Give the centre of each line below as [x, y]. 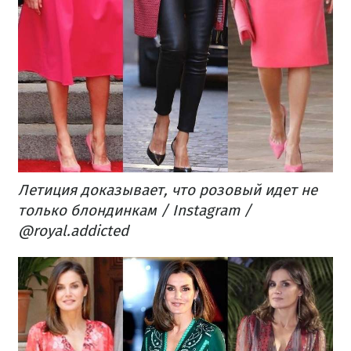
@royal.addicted [73, 231]
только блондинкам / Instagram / [135, 211]
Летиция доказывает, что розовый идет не [168, 190]
